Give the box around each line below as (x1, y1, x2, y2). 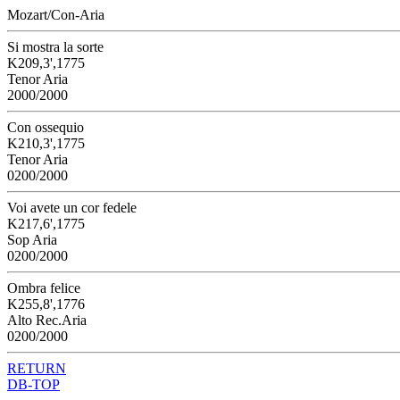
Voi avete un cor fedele (7, 200, 137, 215)
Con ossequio (7, 120, 84, 135)
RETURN (7, 361, 66, 376)
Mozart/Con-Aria (7, 7, 104, 22)
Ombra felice (7, 280, 80, 296)
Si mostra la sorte (7, 39, 104, 54)
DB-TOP (7, 377, 60, 392)
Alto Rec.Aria (7, 312, 87, 328)
